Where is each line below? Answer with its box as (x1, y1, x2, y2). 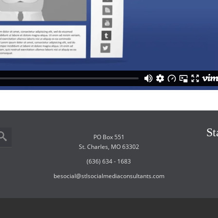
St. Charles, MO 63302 (78, 143, 139, 151)
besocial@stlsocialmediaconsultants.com (53, 172, 164, 181)
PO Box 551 (93, 133, 125, 142)
